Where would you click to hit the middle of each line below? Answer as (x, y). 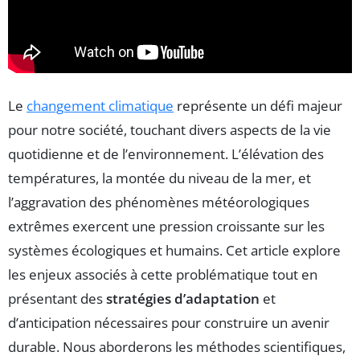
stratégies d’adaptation (183, 298)
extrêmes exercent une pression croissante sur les (166, 226)
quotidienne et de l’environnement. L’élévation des (166, 153)
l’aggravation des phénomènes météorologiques (159, 202)
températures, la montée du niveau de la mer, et (160, 178)
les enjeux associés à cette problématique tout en (163, 274)
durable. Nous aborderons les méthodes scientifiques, (177, 346)
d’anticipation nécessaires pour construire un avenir (169, 322)
